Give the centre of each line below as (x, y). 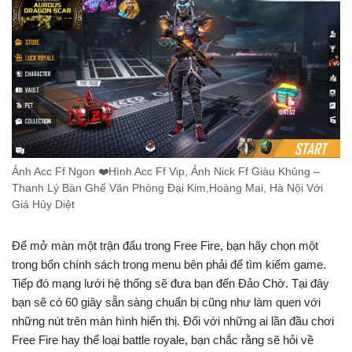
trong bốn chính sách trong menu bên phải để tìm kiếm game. (169, 265)
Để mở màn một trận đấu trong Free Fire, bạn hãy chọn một (165, 246)
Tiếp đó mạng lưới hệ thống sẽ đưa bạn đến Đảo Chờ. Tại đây (170, 284)
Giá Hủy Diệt (43, 205)
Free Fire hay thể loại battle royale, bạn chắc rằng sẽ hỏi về (163, 340)
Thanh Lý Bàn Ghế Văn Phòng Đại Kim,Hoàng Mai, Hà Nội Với (167, 189)
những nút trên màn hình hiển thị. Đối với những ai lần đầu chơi (173, 321)
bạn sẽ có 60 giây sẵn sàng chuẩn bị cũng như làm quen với (166, 302)
